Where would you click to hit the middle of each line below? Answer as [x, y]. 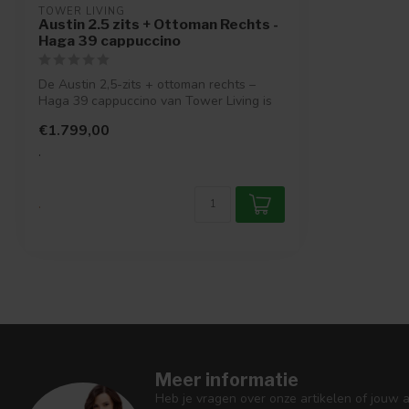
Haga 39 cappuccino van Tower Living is [155, 101]
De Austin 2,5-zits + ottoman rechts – [147, 85]
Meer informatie [227, 380]
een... [53, 118]
